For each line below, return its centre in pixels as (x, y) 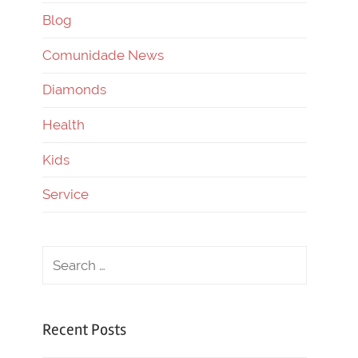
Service (66, 195)
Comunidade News (103, 55)
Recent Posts (84, 329)
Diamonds (74, 90)
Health (64, 124)
